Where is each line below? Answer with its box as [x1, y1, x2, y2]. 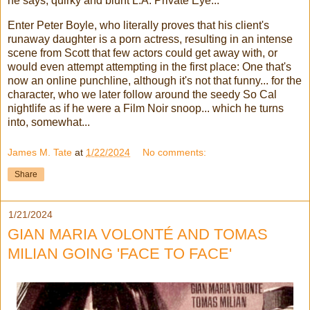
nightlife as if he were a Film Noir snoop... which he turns [8, 102, 284, 114]
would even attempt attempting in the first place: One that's [8, 60, 291, 73]
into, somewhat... [8, 116, 90, 128]
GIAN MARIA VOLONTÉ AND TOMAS [8, 225, 268, 243]
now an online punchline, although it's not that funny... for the [8, 74, 302, 86]
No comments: [143, 146, 207, 158]
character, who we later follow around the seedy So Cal [8, 88, 277, 100]
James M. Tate [8, 146, 72, 158]
